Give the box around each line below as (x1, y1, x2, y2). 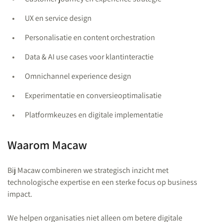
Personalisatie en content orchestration (25, 32, 155, 43)
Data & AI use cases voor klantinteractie (25, 52, 154, 62)
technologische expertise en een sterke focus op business (7, 177, 197, 187)
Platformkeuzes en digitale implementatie (25, 110, 163, 120)
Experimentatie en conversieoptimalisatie (25, 90, 162, 101)
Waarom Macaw (7, 137, 87, 153)
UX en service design (25, 13, 92, 23)
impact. (7, 189, 32, 199)
